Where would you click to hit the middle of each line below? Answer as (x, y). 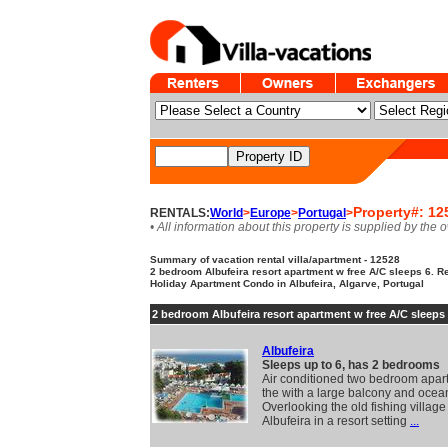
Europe (270, 213)
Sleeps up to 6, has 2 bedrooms (351, 365)
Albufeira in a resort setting (336, 421)
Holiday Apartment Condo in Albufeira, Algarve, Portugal (287, 283)
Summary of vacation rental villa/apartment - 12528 (275, 259)
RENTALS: (180, 213)
